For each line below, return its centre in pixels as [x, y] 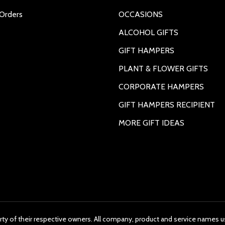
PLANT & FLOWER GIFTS [163, 69]
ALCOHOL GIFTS [148, 33]
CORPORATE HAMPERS [161, 87]
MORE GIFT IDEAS [151, 123]
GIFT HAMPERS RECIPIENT [167, 105]
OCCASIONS [141, 15]
